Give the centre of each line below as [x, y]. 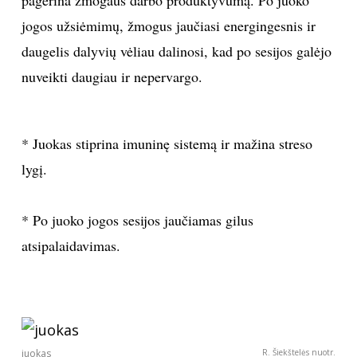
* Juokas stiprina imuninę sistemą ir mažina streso [167, 144]
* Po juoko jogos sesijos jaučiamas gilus [137, 220]
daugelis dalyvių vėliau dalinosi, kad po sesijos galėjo [176, 51]
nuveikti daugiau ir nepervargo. [112, 77]
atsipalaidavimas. [71, 246]
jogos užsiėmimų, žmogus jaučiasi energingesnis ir [168, 26]
